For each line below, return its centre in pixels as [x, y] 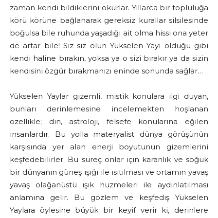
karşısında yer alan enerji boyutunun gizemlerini [109, 147]
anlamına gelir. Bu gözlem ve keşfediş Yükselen [109, 198]
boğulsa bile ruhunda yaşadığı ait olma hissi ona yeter [109, 33]
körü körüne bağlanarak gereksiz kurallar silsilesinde [109, 20]
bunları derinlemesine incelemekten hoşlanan [109, 109]
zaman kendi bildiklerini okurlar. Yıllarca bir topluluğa [109, 8]
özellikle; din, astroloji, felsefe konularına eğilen [109, 122]
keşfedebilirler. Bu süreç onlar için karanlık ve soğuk [109, 160]
